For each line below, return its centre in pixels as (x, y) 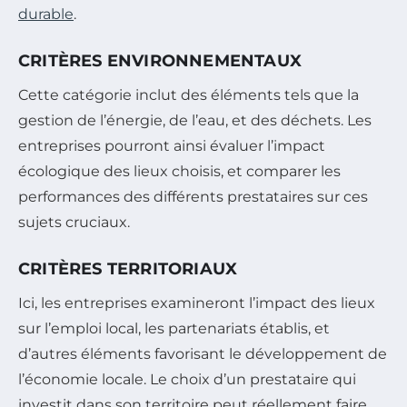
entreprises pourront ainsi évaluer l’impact (172, 145)
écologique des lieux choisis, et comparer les (179, 171)
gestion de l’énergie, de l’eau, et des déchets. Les (195, 120)
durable (46, 14)
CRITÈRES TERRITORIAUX (128, 268)
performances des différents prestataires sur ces (193, 196)
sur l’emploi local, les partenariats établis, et (174, 328)
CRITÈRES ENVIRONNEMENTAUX (160, 60)
